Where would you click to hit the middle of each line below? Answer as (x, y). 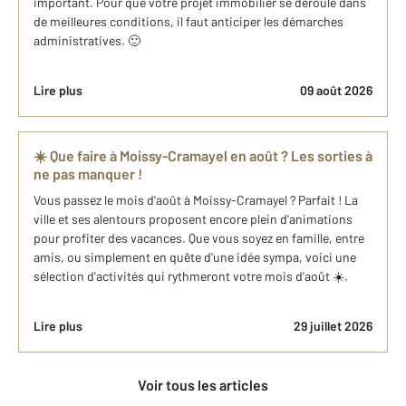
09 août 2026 (336, 91)
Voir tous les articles (207, 385)
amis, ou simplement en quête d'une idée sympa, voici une (195, 257)
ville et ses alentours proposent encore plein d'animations (193, 219)
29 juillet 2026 (333, 326)
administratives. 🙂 (87, 41)
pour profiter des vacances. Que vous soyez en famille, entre (199, 238)
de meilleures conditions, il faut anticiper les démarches (188, 22)
